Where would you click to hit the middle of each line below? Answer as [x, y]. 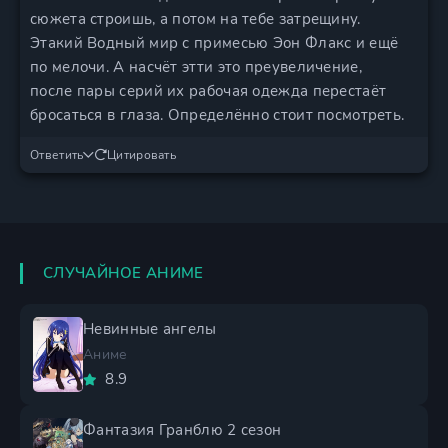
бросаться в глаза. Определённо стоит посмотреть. [217, 115]
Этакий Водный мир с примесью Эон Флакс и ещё [214, 43]
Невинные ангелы [150, 329]
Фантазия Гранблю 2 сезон [182, 430]
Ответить [57, 155]
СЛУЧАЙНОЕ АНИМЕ [123, 273]
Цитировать [142, 155]
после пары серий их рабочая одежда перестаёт [208, 91]
